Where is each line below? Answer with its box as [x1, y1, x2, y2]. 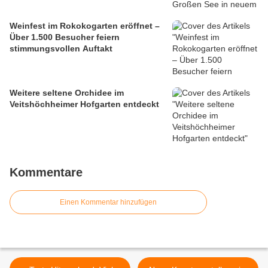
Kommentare [10, 165, 83, 179]
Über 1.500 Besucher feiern [10, 32, 120, 42]
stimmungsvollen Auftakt [10, 43, 112, 53]
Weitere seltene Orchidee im [10, 87, 124, 98]
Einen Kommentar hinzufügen [60, 197, 157, 206]
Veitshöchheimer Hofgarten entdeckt [10, 99, 159, 109]
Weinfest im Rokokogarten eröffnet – [10, 20, 160, 31]
